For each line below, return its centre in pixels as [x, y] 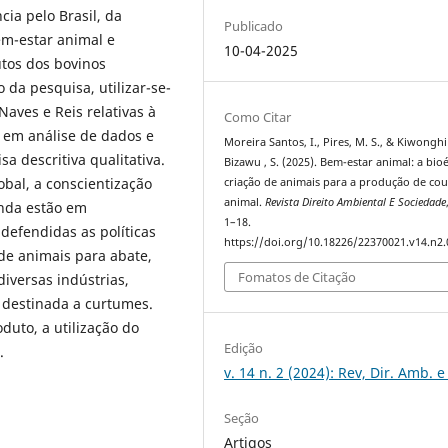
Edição [244, 348]
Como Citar [258, 116]
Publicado [254, 25]
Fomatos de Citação [297, 277]
